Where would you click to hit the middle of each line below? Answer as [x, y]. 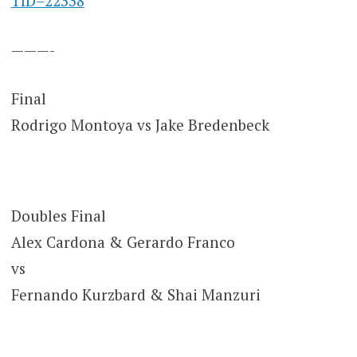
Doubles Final [58, 215]
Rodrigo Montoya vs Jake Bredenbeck [140, 125]
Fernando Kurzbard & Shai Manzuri [135, 294]
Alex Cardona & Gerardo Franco [123, 241]
